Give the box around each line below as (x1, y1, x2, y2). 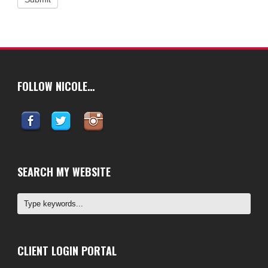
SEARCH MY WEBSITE (17, 164, 111, 180)
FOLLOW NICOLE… (17, 78, 95, 95)
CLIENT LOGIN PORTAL (17, 242, 117, 258)
